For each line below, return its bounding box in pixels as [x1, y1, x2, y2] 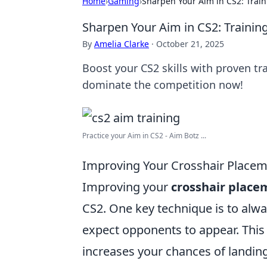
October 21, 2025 [156, 38, 224, 49]
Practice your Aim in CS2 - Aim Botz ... [82, 131, 206, 141]
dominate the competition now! [82, 77, 243, 92]
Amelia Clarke [94, 38, 149, 49]
